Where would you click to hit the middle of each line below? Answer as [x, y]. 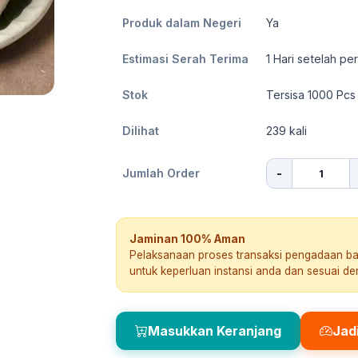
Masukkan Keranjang [215, 331]
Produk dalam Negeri [182, 23]
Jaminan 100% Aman [187, 239]
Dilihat [141, 131]
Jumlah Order [161, 173]
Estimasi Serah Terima [185, 59]
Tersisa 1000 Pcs [311, 95]
